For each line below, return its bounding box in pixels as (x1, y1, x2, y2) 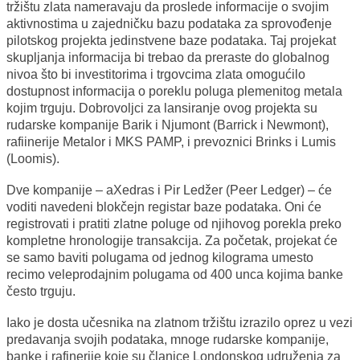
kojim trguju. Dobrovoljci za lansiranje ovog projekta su (6, 101, 317, 116)
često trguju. (6, 284, 76, 299)
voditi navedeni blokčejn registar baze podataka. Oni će (6, 200, 321, 215)
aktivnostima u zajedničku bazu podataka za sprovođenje (6, 17, 332, 31)
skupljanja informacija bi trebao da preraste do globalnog (6, 51, 329, 65)
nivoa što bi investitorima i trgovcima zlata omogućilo (6, 67, 305, 82)
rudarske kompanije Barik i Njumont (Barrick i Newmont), (6, 118, 329, 133)
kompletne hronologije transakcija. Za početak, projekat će (6, 234, 337, 248)
